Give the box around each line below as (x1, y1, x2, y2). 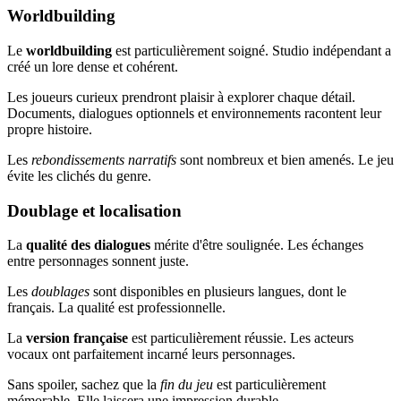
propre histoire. (7, 121, 92, 137)
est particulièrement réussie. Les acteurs (128, 330, 354, 346)
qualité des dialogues (26, 237, 150, 253)
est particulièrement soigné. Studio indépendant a (112, 42, 391, 58)
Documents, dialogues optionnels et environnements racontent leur (7, 105, 381, 121)
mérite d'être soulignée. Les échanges (150, 237, 363, 253)
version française (26, 330, 128, 346)
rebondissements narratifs (31, 151, 176, 167)
